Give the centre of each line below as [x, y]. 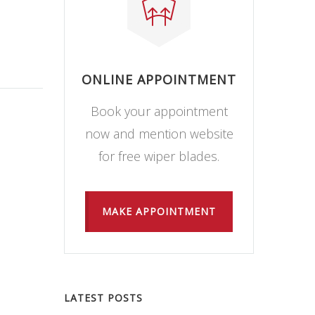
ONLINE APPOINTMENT [159, 79]
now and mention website [159, 133]
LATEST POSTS [103, 297]
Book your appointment [159, 111]
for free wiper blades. [159, 156]
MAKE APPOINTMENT [159, 211]
